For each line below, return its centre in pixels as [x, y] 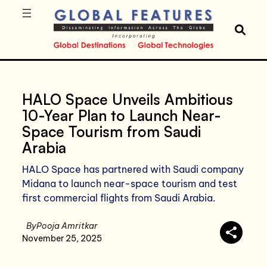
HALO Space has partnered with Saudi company [133, 169]
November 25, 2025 [62, 238]
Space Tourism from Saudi [112, 131]
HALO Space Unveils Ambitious [128, 99]
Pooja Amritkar [67, 226]
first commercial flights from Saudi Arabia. [119, 198]
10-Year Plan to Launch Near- [122, 115]
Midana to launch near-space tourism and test [130, 183]
